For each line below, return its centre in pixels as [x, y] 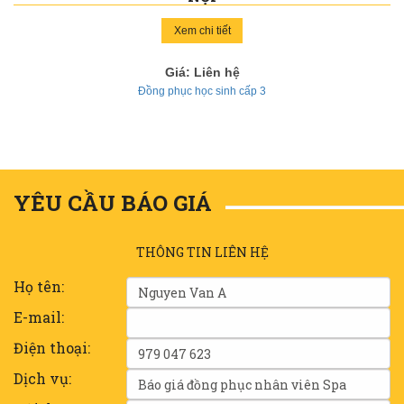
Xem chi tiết [202, 31]
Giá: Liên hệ [202, 73]
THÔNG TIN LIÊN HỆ [202, 252]
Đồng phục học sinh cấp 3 [202, 92]
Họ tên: [39, 287]
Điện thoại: [52, 348]
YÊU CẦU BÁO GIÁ [113, 203]
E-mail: [39, 317]
